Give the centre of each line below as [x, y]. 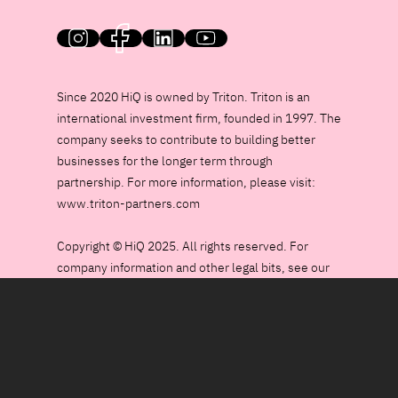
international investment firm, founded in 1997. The [199, 118]
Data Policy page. [103, 289]
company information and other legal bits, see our [193, 267]
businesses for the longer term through [165, 161]
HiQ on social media [121, 39]
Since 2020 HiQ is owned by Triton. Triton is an [183, 97]
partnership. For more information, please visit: [186, 182]
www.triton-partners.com [128, 203]
